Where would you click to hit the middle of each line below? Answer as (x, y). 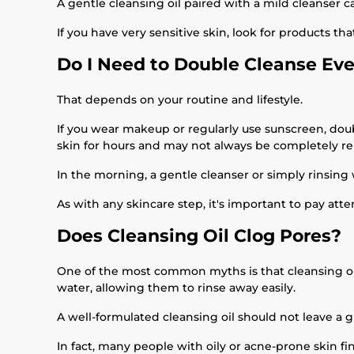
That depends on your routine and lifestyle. (180, 100)
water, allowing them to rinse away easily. (176, 288)
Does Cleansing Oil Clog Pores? (199, 236)
